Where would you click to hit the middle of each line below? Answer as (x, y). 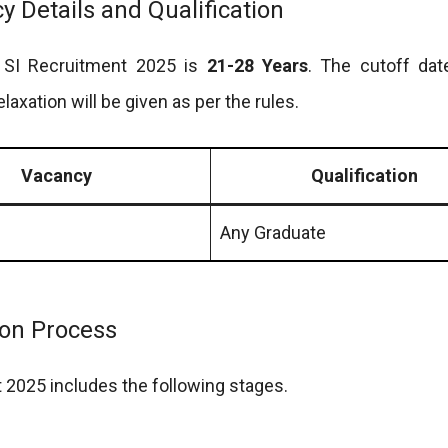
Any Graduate (273, 232)
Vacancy (56, 175)
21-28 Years (257, 65)
